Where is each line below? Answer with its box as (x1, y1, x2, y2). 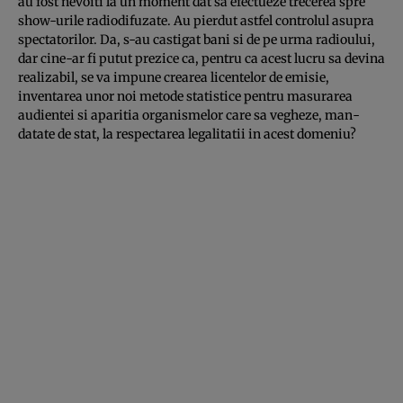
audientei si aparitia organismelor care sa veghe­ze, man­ (18, 106, 360, 123)
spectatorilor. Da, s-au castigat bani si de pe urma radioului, (18, 31, 375, 48)
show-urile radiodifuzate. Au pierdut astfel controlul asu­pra (18, 12, 374, 29)
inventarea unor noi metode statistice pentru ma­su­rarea (18, 87, 353, 104)
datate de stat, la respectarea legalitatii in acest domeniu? (18, 125, 356, 142)
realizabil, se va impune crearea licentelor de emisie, (18, 68, 329, 85)
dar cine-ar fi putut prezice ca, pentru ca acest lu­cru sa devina (18, 49, 385, 67)
